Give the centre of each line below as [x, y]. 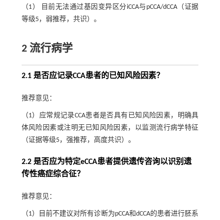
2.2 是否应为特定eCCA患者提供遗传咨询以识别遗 [106, 162]
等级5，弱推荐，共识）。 [61, 19]
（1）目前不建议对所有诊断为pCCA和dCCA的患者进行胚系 [110, 214]
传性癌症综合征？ [53, 174]
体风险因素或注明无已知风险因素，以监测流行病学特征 [110, 128]
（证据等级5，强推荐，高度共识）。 [78, 140]
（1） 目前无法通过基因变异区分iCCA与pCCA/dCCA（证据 [110, 7]
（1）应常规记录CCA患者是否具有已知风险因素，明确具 [110, 115]
